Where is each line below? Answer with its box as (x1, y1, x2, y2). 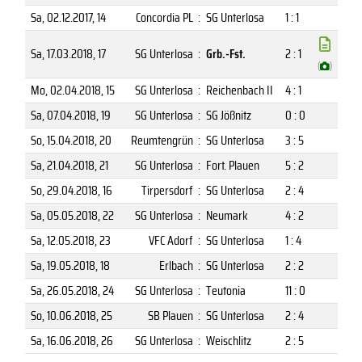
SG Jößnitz (205, 104, 251, 125)
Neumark (205, 204, 248, 225)
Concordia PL (135, 6, 193, 27)
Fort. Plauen (205, 154, 259, 175)
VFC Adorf (148, 229, 193, 250)
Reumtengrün (130, 129, 193, 150)
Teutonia (205, 280, 246, 301)
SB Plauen (147, 305, 193, 326)
